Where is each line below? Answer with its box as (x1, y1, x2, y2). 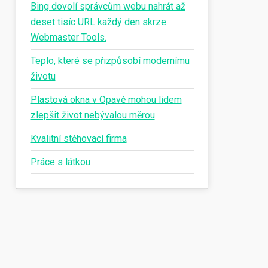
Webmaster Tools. (30, 32, 106, 43)
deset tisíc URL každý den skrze (30, 16, 166, 28)
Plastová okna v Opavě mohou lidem (30, 94, 182, 105)
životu (30, 71, 56, 82)
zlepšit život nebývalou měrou (30, 109, 155, 121)
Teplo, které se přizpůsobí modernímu (30, 55, 190, 66)
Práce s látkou (30, 156, 90, 167)
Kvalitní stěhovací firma (30, 133, 127, 144)
